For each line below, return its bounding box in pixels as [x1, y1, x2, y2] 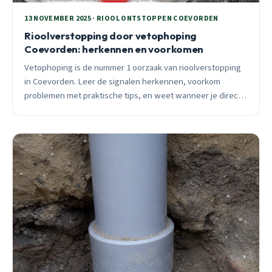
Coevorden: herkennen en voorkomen [24, 42, 204, 55]
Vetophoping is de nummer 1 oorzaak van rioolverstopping [24, 61, 242, 74]
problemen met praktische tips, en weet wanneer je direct [24, 89, 242, 102]
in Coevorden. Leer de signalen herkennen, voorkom [24, 75, 221, 88]
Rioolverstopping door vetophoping [24, 29, 197, 42]
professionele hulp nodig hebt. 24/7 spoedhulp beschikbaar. [24, 103, 246, 116]
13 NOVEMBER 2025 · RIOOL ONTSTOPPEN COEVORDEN [24, 13, 219, 24]
